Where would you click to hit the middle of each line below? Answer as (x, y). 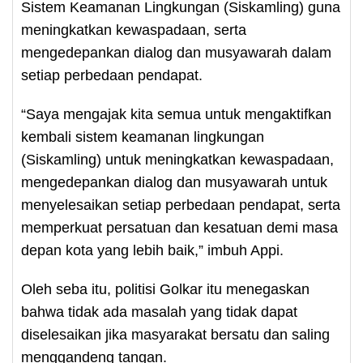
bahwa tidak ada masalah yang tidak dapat (159, 312)
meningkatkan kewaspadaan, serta (134, 30)
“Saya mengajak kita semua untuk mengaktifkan (176, 114)
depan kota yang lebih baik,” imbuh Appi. (152, 250)
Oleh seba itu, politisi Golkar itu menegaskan (165, 289)
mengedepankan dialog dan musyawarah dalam (176, 53)
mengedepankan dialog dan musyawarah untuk (174, 182)
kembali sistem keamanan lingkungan (143, 137)
